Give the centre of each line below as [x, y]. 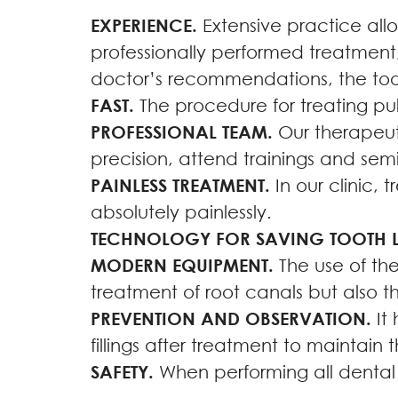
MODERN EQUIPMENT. [182, 265]
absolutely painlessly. [181, 212]
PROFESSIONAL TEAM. [182, 132]
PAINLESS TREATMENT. [180, 185]
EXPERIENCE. [144, 25]
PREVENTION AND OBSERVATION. [231, 318]
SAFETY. [122, 372]
